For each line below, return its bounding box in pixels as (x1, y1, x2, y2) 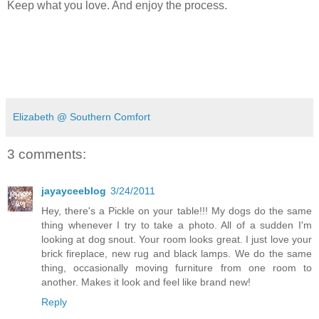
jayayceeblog (41, 185, 106, 197)
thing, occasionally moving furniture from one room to (41, 262, 312, 274)
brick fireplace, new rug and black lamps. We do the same (41, 248, 312, 260)
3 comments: (7, 147, 86, 162)
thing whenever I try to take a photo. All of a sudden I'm (41, 219, 312, 231)
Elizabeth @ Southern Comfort (13, 110, 150, 122)
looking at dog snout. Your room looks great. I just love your (41, 234, 312, 246)
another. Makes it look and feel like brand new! (41, 276, 251, 288)
